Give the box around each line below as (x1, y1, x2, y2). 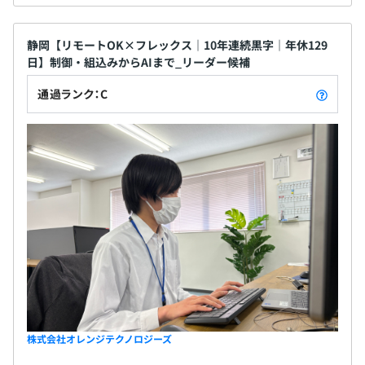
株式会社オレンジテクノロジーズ (27, 331, 172, 345)
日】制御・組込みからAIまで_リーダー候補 (27, 54, 250, 71)
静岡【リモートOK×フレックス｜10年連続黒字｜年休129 (27, 37, 328, 54)
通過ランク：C (37, 86, 108, 103)
